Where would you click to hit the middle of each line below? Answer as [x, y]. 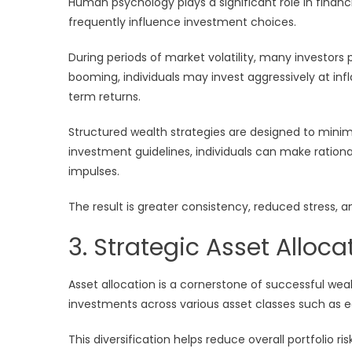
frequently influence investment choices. [182, 22]
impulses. [94, 171]
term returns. [104, 96]
